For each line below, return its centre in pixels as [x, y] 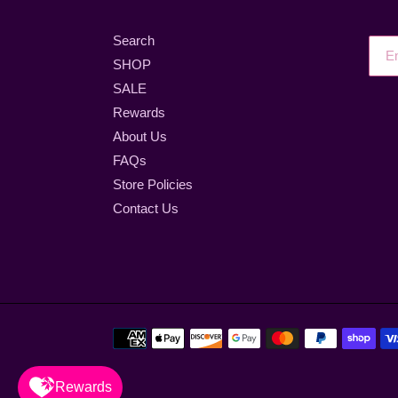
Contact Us [146, 208]
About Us [140, 136]
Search [134, 40]
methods [137, 356]
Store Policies [153, 184]
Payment [138, 337]
